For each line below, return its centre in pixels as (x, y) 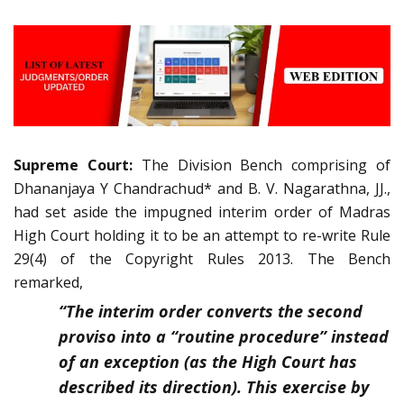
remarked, (48, 283)
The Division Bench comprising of (262, 165)
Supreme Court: (73, 165)
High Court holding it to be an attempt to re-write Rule (202, 236)
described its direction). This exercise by (214, 387)
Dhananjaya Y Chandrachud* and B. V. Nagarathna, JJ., (202, 189)
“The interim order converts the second (211, 312)
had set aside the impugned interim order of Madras (202, 212)
